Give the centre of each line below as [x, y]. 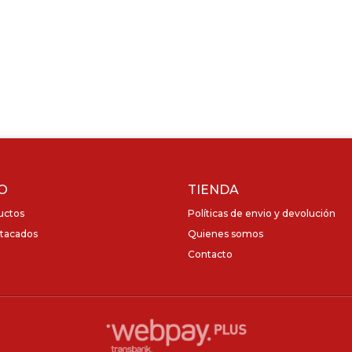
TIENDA [213, 190]
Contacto [210, 255]
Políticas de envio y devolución [262, 214]
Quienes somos [225, 234]
